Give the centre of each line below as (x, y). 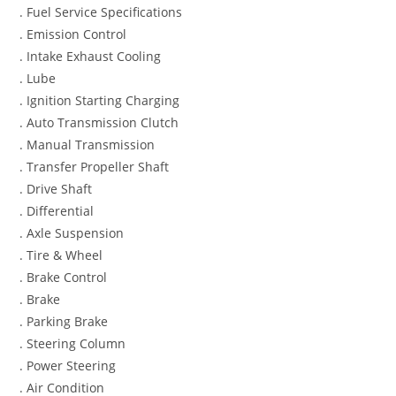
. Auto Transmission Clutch (99, 123)
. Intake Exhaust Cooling (91, 57)
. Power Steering (68, 366)
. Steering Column (73, 344)
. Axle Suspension (72, 233)
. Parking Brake (64, 322)
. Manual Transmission (88, 145)
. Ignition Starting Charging (100, 101)
